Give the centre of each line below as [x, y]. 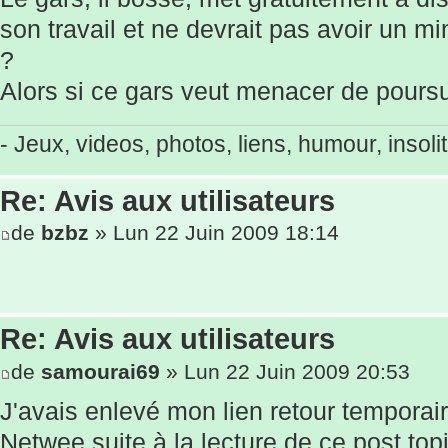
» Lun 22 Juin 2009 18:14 [214, 233]
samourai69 [100, 371]
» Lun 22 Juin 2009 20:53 [285, 371]
